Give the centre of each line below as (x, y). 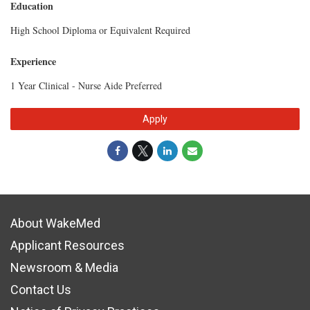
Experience (33, 61)
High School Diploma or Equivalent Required (100, 30)
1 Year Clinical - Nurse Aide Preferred (86, 85)
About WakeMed (55, 223)
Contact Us (41, 290)
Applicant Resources (67, 245)
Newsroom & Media (64, 267)
